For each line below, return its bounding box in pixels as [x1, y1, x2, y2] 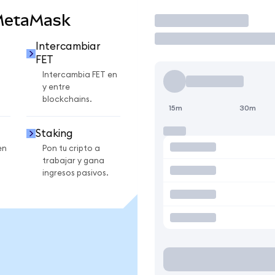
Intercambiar [35, 41, 101, 52]
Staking [35, 128, 73, 139]
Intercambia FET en [42, 71, 117, 80]
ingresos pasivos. [42, 168, 109, 177]
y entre [42, 83, 70, 92]
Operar [154, 11, 209, 29]
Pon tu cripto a [42, 144, 100, 153]
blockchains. [42, 95, 92, 104]
